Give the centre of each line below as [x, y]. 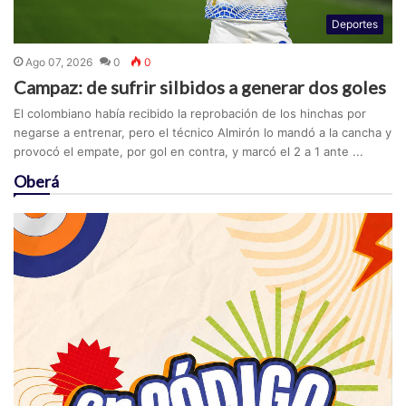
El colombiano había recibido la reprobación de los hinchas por [190, 113]
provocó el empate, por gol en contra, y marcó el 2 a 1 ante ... [189, 151]
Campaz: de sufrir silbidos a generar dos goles [200, 87]
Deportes [354, 24]
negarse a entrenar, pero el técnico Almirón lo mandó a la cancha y [203, 132]
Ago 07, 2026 [59, 62]
